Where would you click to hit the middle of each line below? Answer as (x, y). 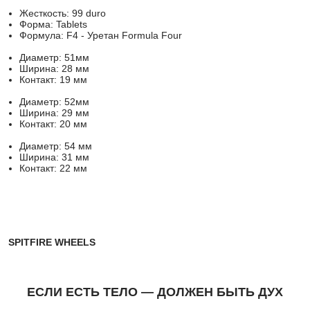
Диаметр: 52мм (54, 102)
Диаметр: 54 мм (56, 146)
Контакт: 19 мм (53, 80)
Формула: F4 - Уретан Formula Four (101, 35)
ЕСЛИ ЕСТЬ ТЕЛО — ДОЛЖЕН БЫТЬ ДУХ (155, 292)
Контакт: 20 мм (53, 124)
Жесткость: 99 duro (64, 13)
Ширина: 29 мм (54, 113)
